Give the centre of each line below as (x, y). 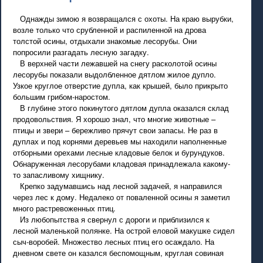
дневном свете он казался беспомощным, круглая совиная (119, 253)
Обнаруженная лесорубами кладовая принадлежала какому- (122, 163)
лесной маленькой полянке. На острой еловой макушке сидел (124, 230)
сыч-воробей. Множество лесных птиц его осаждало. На (114, 242)
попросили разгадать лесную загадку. (81, 52)
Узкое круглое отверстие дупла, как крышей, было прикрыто (121, 85)
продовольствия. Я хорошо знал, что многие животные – (114, 119)
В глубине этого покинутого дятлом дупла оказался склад (121, 108)
